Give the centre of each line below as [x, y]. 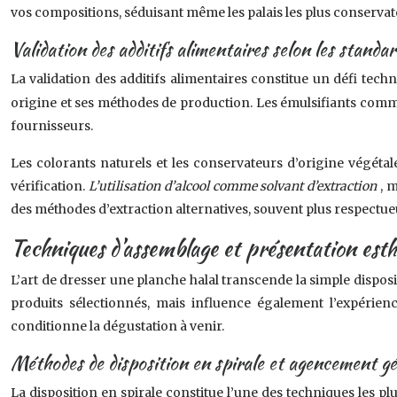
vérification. [50, 186]
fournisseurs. [52, 126]
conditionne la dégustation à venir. [117, 326]
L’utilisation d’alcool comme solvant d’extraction [234, 186]
